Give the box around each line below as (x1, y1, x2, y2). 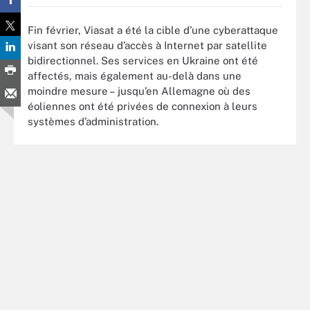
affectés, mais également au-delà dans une (28, 69, 241, 82)
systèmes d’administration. (28, 115, 158, 127)
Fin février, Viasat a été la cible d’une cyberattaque (28, 24, 278, 36)
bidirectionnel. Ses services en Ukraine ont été (28, 54, 258, 66)
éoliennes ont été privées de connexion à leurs (28, 100, 257, 112)
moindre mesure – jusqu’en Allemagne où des (28, 84, 250, 97)
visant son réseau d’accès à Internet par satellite (28, 39, 267, 51)
